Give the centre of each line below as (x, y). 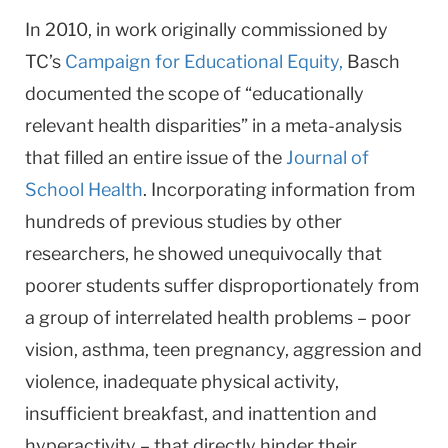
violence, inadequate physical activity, (182, 381)
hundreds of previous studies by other (183, 221)
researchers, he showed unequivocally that (203, 253)
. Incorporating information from (279, 189)
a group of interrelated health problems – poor (218, 317)
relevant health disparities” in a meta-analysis (213, 125)
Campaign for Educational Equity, (204, 61)
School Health (84, 189)
